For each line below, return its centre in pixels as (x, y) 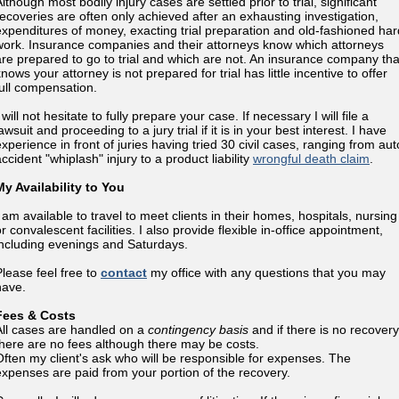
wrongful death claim (311, 159)
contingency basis (200, 330)
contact (124, 273)
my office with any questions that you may (266, 273)
